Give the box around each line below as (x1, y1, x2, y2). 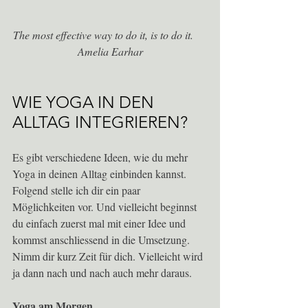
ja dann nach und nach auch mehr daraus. (12, 265, 195, 280)
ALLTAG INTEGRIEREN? (12, 112, 188, 133)
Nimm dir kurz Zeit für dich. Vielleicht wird (12, 249, 206, 264)
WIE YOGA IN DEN (12, 92, 158, 113)
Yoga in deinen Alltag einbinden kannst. (12, 166, 189, 181)
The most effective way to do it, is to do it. (13, 27, 207, 43)
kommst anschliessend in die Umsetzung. (12, 232, 192, 247)
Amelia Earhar (77, 44, 143, 59)
